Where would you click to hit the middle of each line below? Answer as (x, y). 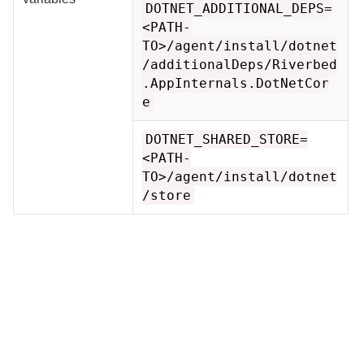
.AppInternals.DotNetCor (236, 83)
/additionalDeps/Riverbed (240, 64)
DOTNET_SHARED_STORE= (227, 139)
